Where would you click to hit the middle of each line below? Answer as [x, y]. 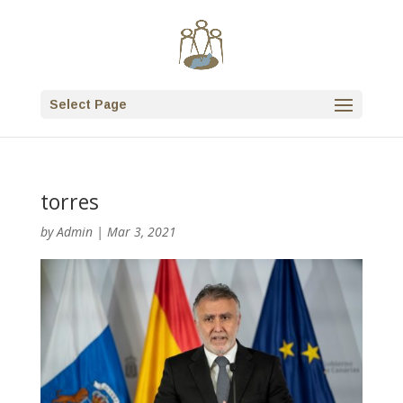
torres [69, 201]
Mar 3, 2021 [141, 232]
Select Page [88, 104]
